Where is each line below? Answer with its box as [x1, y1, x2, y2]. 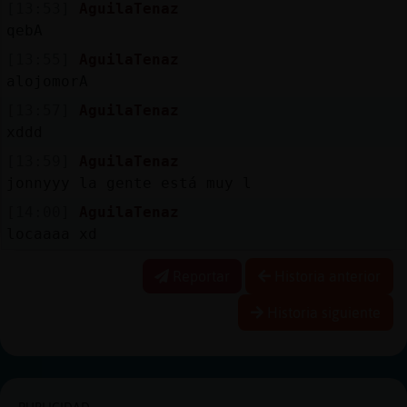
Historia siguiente [263, 303, 381, 321]
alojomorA [5, 72, 88, 90]
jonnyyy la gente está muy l [5, 174, 252, 192]
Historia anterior [271, 267, 381, 284]
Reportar [169, 267, 230, 284]
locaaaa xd [5, 224, 97, 243]
